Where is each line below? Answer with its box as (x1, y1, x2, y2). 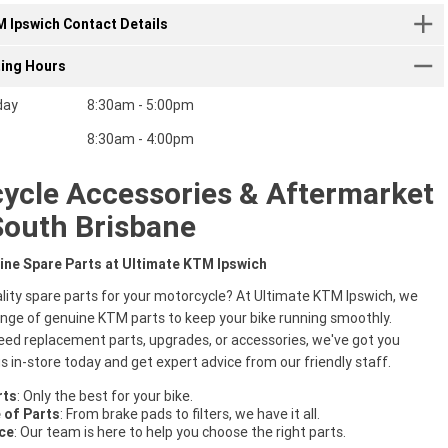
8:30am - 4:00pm (87, 130, 195, 149)
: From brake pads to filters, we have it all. (59, 405, 320, 424)
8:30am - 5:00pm (87, 96, 195, 115)
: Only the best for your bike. (16, 387, 193, 406)
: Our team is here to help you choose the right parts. (13, 423, 346, 442)
